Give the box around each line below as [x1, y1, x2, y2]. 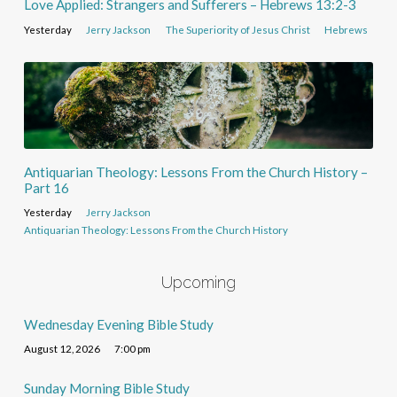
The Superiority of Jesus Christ [165, 23, 310, 35]
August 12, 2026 [23, 342, 100, 354]
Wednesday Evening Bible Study [23, 315, 214, 332]
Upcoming [160, 272, 236, 292]
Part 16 [23, 179, 69, 196]
